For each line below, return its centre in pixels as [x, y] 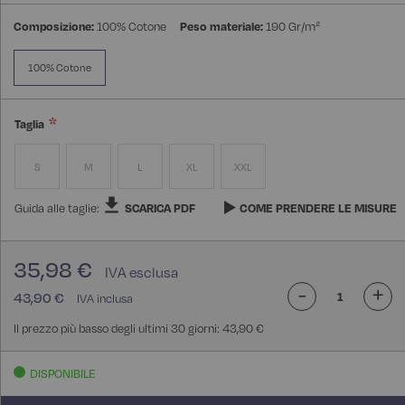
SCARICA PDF [160, 208]
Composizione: [54, 27]
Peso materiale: [221, 27]
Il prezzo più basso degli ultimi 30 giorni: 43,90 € [139, 329]
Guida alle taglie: [58, 208]
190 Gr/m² [293, 27]
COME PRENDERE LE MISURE [318, 208]
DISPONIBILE [62, 374]
